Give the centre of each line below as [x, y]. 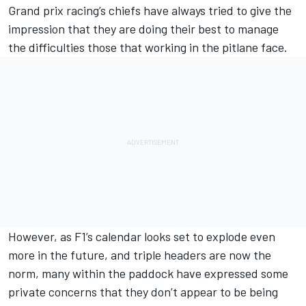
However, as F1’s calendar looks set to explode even [142, 236]
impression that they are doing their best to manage [143, 28]
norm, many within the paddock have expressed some [148, 273]
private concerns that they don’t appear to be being [143, 291]
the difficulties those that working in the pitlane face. [148, 47]
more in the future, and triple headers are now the [140, 254]
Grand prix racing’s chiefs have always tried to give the [150, 10]
